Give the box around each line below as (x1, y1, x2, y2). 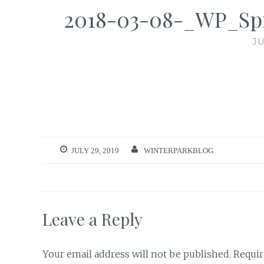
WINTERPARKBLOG (143, 146, 213, 154)
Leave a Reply (42, 207, 143, 230)
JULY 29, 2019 (71, 146, 119, 154)
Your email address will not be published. (42, 247, 231, 260)
